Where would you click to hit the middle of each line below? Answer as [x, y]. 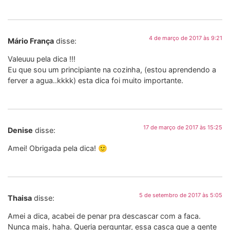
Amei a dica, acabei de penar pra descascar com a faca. [104, 216]
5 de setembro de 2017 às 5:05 [181, 195]
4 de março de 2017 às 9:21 [186, 38]
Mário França [31, 41]
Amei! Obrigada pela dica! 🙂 [57, 148]
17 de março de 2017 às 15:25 [183, 127]
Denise [20, 130]
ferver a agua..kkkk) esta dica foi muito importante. [95, 81]
